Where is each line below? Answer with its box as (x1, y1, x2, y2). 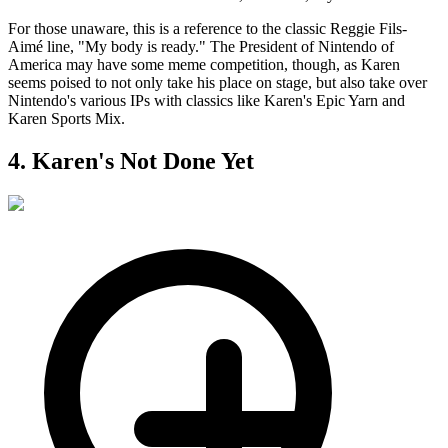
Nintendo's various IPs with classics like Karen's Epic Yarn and (8, 92, 405, 110)
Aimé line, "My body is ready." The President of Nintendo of (8, 38, 394, 56)
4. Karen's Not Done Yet (8, 148, 254, 175)
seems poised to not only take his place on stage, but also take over (8, 74, 427, 92)
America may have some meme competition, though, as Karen (8, 56, 400, 74)
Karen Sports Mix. (8, 110, 125, 128)
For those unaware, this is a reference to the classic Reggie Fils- (8, 20, 407, 38)
